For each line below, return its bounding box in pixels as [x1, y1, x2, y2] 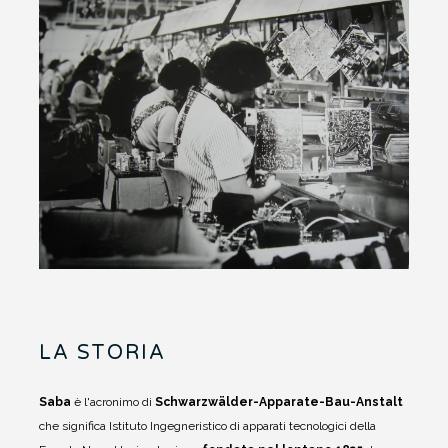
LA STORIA [39, 341, 166, 366]
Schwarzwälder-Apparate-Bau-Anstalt [155, 395, 403, 410]
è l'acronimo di [71, 395, 155, 410]
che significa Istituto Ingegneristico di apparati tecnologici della [39, 419, 376, 434]
